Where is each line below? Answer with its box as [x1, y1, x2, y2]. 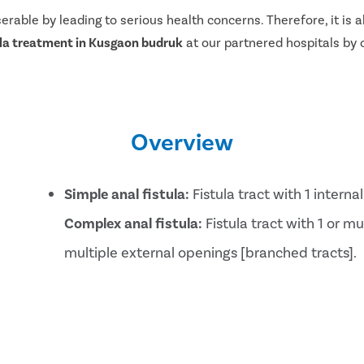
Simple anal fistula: [64, 184, 190, 202]
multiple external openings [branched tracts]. [64, 242, 357, 261]
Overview [131, 125, 233, 155]
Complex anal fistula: [64, 213, 203, 232]
